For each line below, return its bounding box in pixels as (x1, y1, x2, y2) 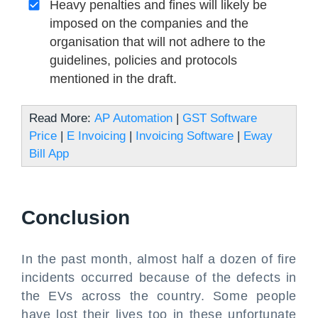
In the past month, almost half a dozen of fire (21, 252, 297, 266)
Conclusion (21, 207, 130, 229)
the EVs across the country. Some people (21, 289, 297, 303)
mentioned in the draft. (50, 72, 177, 86)
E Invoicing (63, 129, 126, 143)
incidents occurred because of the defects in (21, 270, 297, 285)
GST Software (182, 111, 257, 125)
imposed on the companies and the (50, 16, 248, 31)
